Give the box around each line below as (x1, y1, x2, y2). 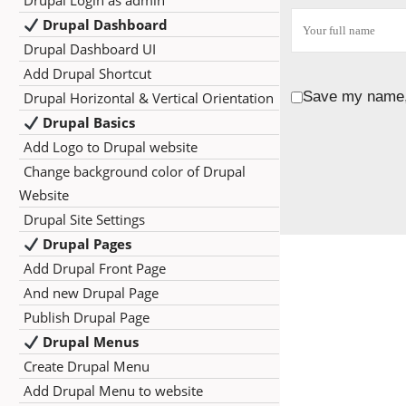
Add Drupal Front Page (24, 259, 166, 277)
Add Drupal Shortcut (24, 64, 151, 82)
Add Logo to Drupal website (24, 138, 198, 156)
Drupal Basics (39, 113, 136, 131)
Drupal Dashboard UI (24, 40, 156, 58)
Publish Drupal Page (24, 308, 150, 326)
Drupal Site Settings (24, 210, 145, 228)
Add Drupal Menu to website (24, 382, 203, 400)
